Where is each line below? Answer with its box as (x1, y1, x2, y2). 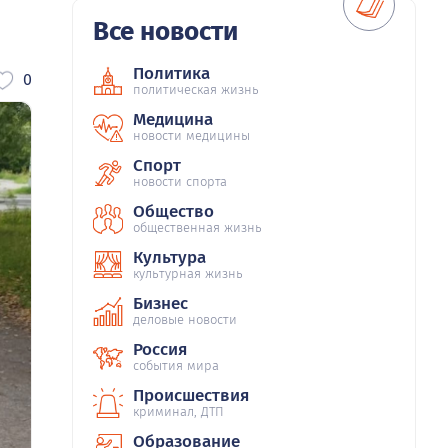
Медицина (133, 109, 213, 131)
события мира (133, 358, 219, 374)
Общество (133, 201, 214, 223)
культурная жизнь (133, 266, 243, 282)
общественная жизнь (133, 220, 262, 236)
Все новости (93, 16, 238, 48)
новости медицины (133, 128, 250, 144)
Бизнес (133, 293, 188, 315)
